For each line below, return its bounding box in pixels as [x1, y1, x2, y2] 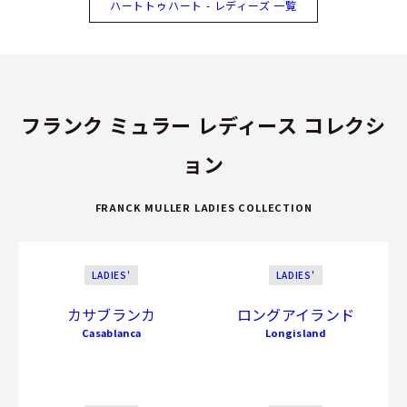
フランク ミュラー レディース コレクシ [21, 109, 386, 139]
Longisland [264, 324, 327, 340]
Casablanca [81, 324, 142, 340]
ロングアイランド [236, 303, 355, 325]
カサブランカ [66, 303, 156, 325]
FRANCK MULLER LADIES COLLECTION [94, 199, 313, 214]
